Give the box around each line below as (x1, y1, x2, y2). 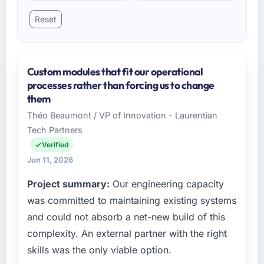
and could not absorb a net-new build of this (27, 211, 225, 223)
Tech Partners (27, 125, 82, 136)
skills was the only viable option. (27, 244, 171, 256)
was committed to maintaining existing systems (27, 194, 236, 207)
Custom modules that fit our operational (27, 65, 203, 79)
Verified (41, 140, 68, 150)
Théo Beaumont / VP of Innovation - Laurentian (27, 110, 217, 121)
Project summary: (27, 178, 110, 190)
